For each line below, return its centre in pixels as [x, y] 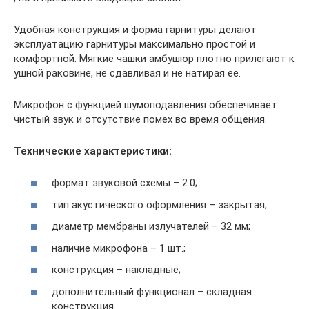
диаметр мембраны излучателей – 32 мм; [151, 226]
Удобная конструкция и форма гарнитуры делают [135, 29]
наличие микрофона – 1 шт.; [119, 248]
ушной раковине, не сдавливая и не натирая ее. [127, 73]
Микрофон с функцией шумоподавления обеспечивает [146, 104]
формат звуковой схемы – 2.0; [124, 183]
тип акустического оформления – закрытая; [159, 205]
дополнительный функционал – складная [152, 291]
